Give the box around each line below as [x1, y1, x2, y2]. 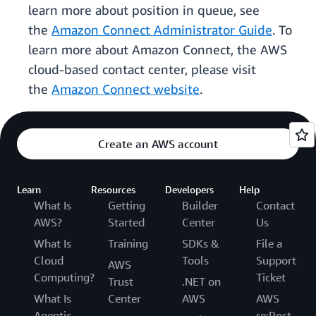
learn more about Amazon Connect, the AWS [28, 42, 287, 58]
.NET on [182, 274, 221, 289]
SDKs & [182, 236, 219, 251]
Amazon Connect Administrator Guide [51, 22, 272, 38]
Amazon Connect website [51, 81, 200, 97]
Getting [108, 198, 145, 213]
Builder [182, 198, 218, 213]
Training [108, 236, 148, 251]
